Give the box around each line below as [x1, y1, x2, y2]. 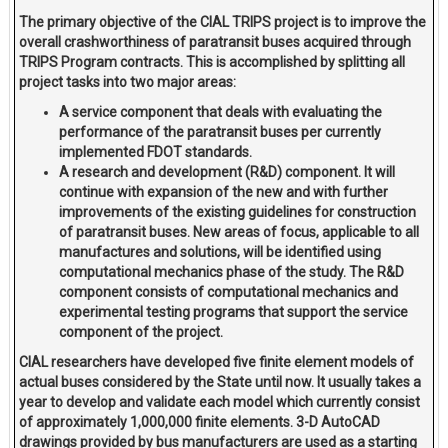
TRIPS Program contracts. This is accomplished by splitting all [19, 53, 406, 70]
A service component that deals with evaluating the [59, 103, 383, 120]
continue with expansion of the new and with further [59, 183, 389, 200]
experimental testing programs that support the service [59, 303, 409, 320]
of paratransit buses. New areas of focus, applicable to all [59, 223, 420, 240]
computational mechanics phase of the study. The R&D [59, 263, 405, 280]
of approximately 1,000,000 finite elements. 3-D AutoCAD [19, 413, 381, 430]
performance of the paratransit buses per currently [59, 123, 382, 140]
